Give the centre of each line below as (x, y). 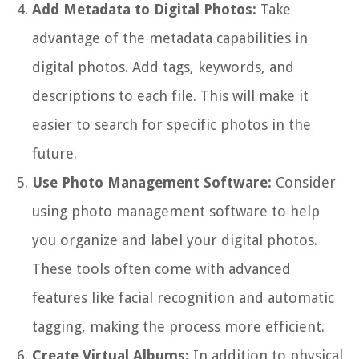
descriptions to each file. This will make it (170, 95)
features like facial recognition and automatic (183, 297)
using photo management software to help (176, 211)
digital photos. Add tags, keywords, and (163, 67)
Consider (304, 182)
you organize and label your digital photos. (175, 240)
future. (54, 153)
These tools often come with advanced (161, 268)
